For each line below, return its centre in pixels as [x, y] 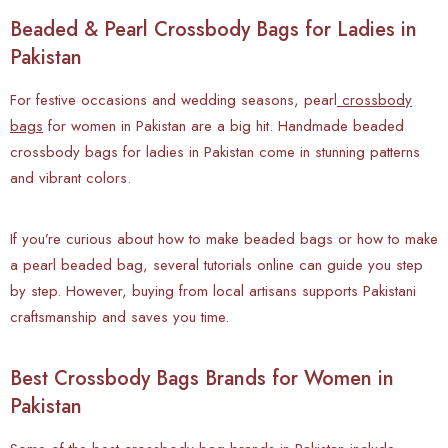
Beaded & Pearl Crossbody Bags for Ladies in [213, 29]
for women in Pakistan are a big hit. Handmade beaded [223, 125]
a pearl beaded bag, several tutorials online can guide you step [216, 264]
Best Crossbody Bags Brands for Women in [202, 378]
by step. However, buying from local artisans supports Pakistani [213, 290]
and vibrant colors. [70, 177]
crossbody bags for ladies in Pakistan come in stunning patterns [215, 151]
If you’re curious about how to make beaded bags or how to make [224, 238]
